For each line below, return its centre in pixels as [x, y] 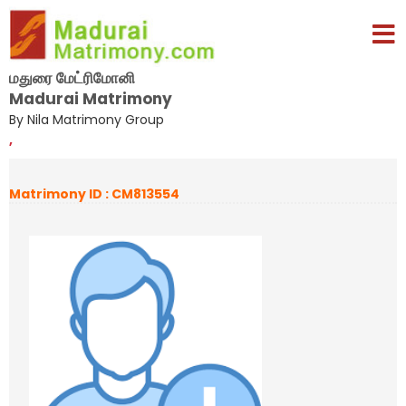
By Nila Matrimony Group [87, 119]
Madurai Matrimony [91, 98]
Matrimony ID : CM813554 [94, 194]
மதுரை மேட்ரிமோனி [72, 77]
